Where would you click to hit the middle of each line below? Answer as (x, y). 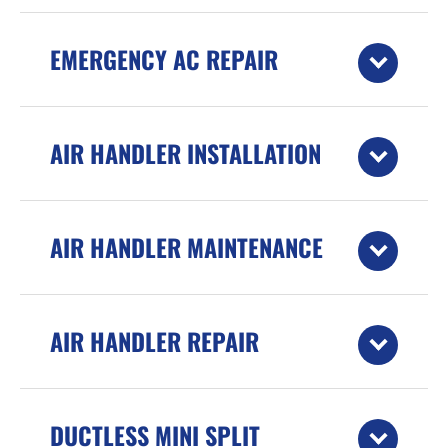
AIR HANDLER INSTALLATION (185, 152)
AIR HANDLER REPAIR (154, 340)
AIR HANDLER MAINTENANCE (186, 246)
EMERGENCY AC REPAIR (164, 58)
